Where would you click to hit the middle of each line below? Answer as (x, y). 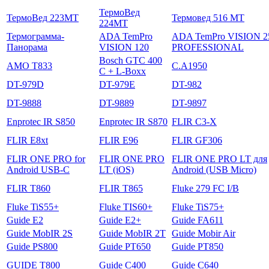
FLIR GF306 (197, 140)
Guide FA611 (198, 220)
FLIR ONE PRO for (46, 159)
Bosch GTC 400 (131, 60)
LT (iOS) (116, 169)
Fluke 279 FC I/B (205, 188)
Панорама (27, 47)
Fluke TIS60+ (126, 207)
